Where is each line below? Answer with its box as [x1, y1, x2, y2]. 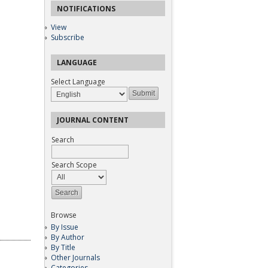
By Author [51, 232, 84, 242]
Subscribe [51, 32, 84, 43]
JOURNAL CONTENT [57, 114, 129, 125]
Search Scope [51, 159, 97, 170]
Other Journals [51, 252, 100, 263]
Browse [51, 209, 77, 220]
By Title [51, 242, 75, 252]
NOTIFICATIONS [57, 3, 115, 14]
